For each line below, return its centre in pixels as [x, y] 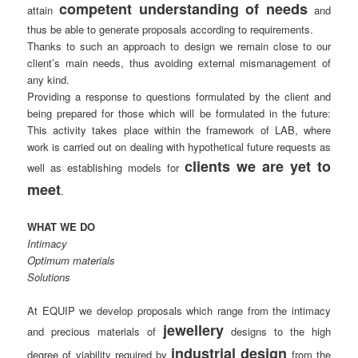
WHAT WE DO [62, 227]
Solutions [49, 277]
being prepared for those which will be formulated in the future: [179, 113]
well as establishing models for [106, 168]
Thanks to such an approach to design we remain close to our [179, 46]
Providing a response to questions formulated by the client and [179, 97]
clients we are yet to [258, 167]
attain [43, 10]
